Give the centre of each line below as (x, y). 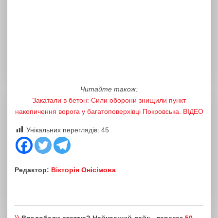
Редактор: (33, 170)
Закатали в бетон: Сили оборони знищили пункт (109, 100)
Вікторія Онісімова (83, 170)
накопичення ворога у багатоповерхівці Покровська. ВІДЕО (109, 111)
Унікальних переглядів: (63, 130)
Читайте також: (109, 89)
